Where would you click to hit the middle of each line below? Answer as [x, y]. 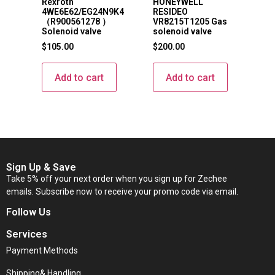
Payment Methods [42, 250]
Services [27, 234]
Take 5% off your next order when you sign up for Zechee [118, 179]
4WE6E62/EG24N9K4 [83, 12]
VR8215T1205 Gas [190, 22]
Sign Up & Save [41, 168]
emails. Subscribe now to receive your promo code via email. [122, 192]
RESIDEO [170, 12]
